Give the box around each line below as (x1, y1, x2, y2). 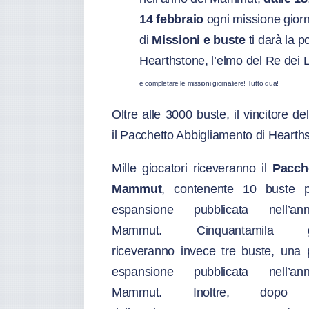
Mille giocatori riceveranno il (112, 161, 272, 175)
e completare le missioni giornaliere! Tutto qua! (139, 79, 279, 87)
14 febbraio (139, 12, 204, 26)
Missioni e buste (152, 33, 246, 47)
